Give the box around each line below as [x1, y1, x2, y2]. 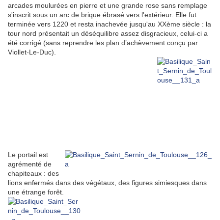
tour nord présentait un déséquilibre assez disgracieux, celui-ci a [8, 29, 208, 38]
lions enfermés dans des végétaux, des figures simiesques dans [8, 179, 207, 187]
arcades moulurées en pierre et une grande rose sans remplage [8, 1, 207, 10]
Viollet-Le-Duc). [8, 48, 56, 56]
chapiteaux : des [8, 169, 59, 178]
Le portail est [8, 151, 48, 159]
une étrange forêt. [8, 188, 64, 196]
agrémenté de [8, 160, 52, 168]
